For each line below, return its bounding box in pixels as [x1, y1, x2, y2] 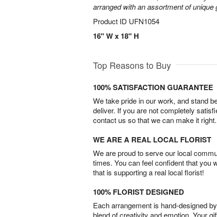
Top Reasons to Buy [93, 59, 171, 71]
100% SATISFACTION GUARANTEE [93, 82, 213, 93]
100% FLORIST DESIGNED [93, 186, 184, 197]
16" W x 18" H [93, 31, 139, 41]
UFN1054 [129, 16, 159, 26]
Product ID [93, 16, 129, 26]
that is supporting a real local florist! [93, 167, 204, 177]
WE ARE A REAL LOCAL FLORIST [93, 134, 211, 145]
